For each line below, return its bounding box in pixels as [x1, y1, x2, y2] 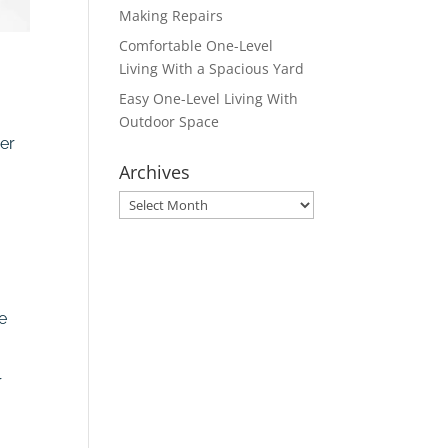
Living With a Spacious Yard [119, 59, 305, 78]
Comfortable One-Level [119, 36, 274, 55]
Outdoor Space [119, 112, 220, 131]
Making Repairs [119, 6, 224, 25]
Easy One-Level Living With [119, 89, 299, 108]
